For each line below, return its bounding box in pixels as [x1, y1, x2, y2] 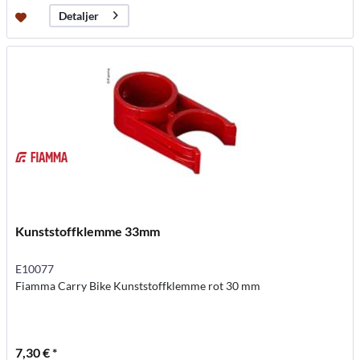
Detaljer [59, 9, 100, 23]
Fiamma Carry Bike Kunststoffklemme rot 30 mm [15, 278, 261, 292]
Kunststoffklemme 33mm [15, 223, 161, 239]
